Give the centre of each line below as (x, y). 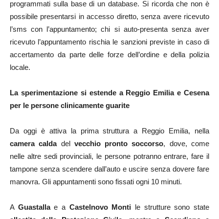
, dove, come (186, 144)
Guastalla (34, 207)
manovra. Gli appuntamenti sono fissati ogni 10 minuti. (96, 182)
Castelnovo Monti (100, 207)
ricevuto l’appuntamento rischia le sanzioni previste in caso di (109, 42)
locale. (20, 67)
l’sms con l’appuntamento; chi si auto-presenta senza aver (109, 29)
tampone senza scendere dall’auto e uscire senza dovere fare (109, 169)
